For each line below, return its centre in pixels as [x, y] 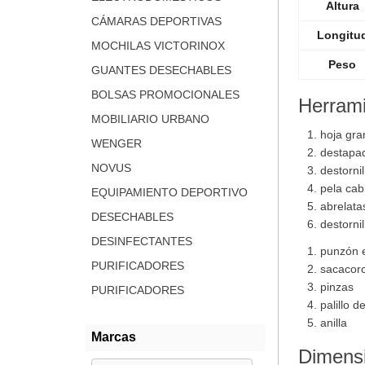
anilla [333, 322]
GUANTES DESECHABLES [161, 70]
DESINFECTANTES [141, 242]
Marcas [113, 337]
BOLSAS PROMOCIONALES [165, 95]
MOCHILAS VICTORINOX [158, 46]
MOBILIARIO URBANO [150, 119]
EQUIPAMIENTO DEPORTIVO [169, 193]
